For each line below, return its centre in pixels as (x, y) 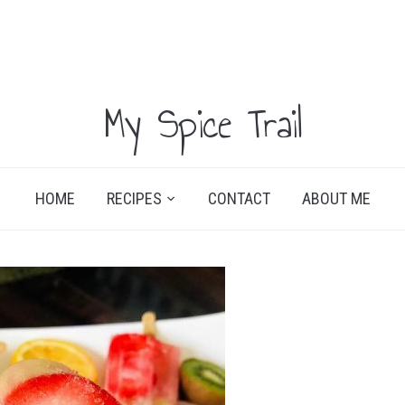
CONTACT (239, 198)
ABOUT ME (336, 198)
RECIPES (134, 198)
